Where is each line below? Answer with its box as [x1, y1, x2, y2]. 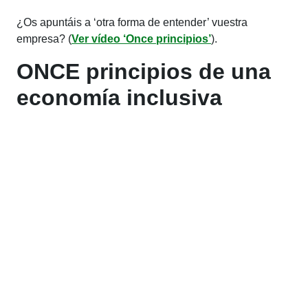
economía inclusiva [16, 85, 222, 110]
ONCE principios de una [16, 58, 271, 84]
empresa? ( [16, 32, 71, 45]
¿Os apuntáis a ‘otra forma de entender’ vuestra [16, 16, 247, 28]
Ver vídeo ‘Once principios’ [71, 32, 211, 45]
